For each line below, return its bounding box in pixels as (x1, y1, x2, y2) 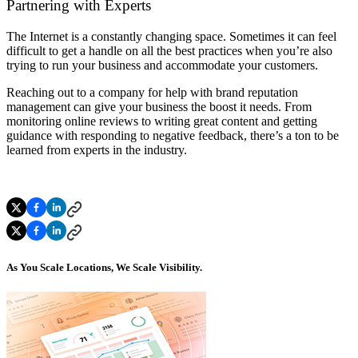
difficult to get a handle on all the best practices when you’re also (6, 43, 332, 58)
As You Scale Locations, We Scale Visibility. (6, 261, 202, 274)
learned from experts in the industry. (6, 142, 187, 157)
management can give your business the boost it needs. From (6, 99, 312, 113)
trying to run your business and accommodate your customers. (6, 58, 321, 72)
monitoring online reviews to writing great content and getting (6, 113, 317, 128)
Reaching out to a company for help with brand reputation (6, 85, 298, 99)
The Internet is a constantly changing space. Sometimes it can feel (6, 29, 336, 43)
